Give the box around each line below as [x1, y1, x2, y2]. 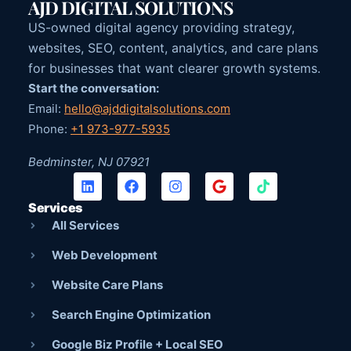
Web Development [52, 248, 157, 263]
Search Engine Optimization [52, 307, 211, 323]
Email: [28, 101, 64, 117]
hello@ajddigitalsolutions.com [64, 101, 230, 117]
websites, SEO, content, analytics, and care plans [28, 40, 318, 56]
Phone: [28, 121, 71, 137]
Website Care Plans [52, 277, 163, 293]
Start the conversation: [28, 81, 159, 96]
